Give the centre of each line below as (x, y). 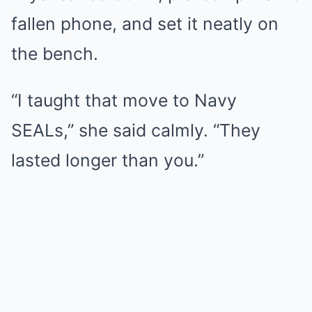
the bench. (55, 53)
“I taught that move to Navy (124, 100)
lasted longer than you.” (108, 160)
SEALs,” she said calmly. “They (136, 130)
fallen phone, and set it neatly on (145, 23)
